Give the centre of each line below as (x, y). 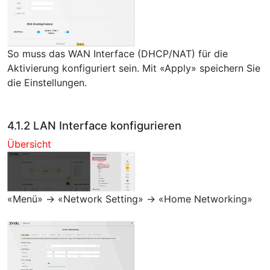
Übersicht (29, 144)
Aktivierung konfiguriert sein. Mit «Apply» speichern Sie (134, 68)
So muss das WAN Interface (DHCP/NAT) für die (118, 53)
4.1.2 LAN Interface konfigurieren (94, 125)
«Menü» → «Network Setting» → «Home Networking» (130, 199)
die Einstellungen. (47, 82)
